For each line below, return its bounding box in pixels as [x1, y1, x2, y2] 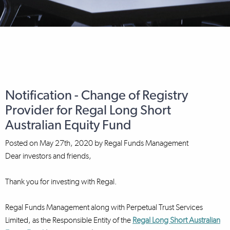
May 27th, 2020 [40, 138, 93, 148]
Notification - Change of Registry [5, 89, 188, 102]
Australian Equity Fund [5, 119, 131, 132]
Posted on [5, 138, 40, 148]
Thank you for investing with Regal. [5, 177, 117, 186]
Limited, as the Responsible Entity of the [5, 215, 132, 225]
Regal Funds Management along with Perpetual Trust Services [5, 202, 203, 212]
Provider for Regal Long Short [5, 104, 171, 117]
